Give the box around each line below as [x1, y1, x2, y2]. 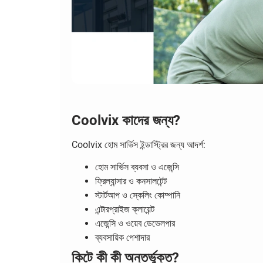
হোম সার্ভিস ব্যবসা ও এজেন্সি [95, 161, 179, 173]
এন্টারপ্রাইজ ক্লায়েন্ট [95, 204, 154, 215]
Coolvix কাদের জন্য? [72, 112, 180, 129]
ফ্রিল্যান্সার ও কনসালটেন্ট [95, 176, 167, 187]
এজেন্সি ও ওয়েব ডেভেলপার [95, 218, 175, 230]
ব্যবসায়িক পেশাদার [95, 232, 150, 244]
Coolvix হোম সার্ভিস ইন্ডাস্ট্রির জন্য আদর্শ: [72, 139, 205, 150]
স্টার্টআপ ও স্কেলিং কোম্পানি [95, 190, 180, 201]
